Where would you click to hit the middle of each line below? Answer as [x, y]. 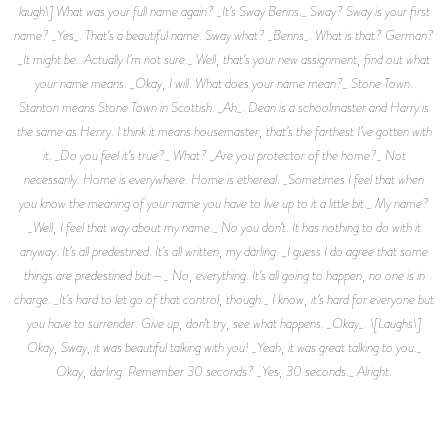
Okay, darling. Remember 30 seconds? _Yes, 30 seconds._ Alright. [224, 370]
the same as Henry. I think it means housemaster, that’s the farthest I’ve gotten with [224, 130]
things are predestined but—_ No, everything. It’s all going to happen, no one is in [224, 274]
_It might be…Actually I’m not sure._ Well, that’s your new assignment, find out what [224, 58]
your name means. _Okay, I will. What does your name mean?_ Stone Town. [224, 82]
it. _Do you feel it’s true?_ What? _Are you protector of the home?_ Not [224, 154]
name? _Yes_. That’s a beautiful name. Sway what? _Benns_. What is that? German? [224, 34]
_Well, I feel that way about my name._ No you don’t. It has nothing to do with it [224, 226]
